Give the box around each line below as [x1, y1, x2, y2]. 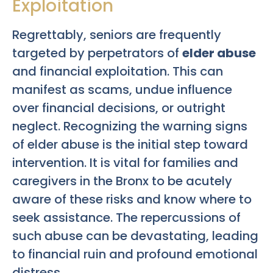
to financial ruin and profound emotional [12, 246, 258, 263]
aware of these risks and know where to [12, 191, 252, 208]
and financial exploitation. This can [12, 63, 223, 80]
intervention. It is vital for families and [12, 154, 238, 172]
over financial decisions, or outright [12, 99, 225, 117]
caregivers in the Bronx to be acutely [12, 172, 232, 190]
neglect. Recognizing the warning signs [12, 118, 247, 135]
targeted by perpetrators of [12, 44, 182, 62]
